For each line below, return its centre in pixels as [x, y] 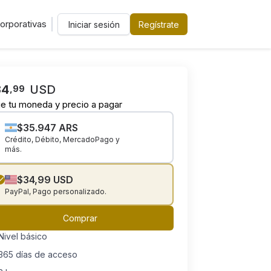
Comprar [80, 218]
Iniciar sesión [94, 24]
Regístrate [159, 24]
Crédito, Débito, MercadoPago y [62, 139]
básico [34, 236]
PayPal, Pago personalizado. [56, 191]
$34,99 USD [45, 180]
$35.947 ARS [47, 128]
